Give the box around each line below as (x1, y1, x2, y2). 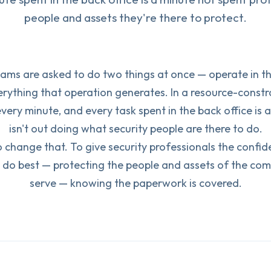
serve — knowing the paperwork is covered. (29, 176, 242, 190)
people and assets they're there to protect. (24, 10, 247, 25)
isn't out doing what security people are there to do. (8, 122, 263, 135)
